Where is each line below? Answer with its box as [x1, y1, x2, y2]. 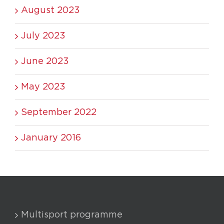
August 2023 [21, 5, 80, 15]
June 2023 [21, 56, 69, 66]
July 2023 [21, 31, 65, 40]
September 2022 [21, 107, 96, 117]
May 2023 [21, 82, 65, 91]
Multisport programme [21, 210, 122, 219]
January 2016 [21, 133, 81, 142]
